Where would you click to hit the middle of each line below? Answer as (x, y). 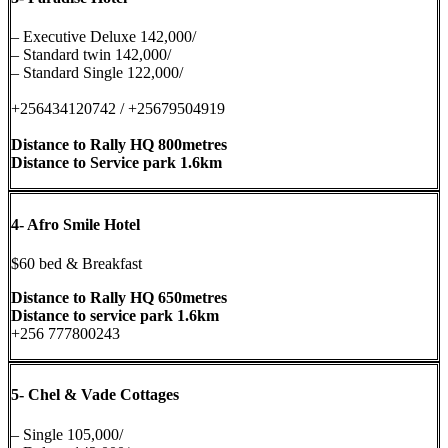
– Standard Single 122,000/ (97, 73)
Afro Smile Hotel (82, 224)
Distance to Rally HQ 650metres (119, 297)
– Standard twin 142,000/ (91, 55)
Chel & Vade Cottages (101, 395)
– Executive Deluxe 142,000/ (103, 37)
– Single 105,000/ (67, 434)
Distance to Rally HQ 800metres (119, 145)
